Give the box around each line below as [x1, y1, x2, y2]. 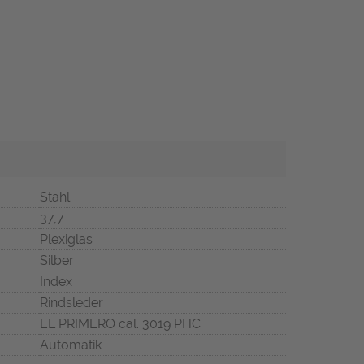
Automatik [40, 337, 102, 353]
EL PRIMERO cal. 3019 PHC [40, 316, 201, 332]
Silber [40, 253, 74, 269]
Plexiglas [40, 232, 93, 248]
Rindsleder [40, 295, 103, 311]
